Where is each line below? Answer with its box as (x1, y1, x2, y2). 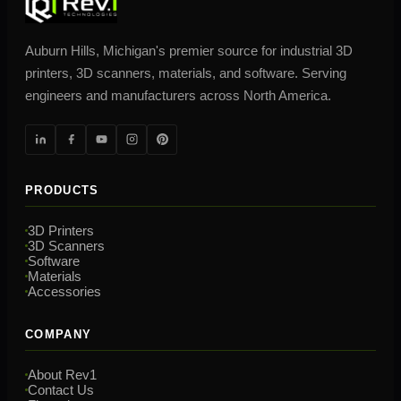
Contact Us (28, 381, 94, 397)
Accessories (28, 283, 101, 299)
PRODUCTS (25, 183, 99, 197)
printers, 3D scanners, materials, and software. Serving (25, 64, 346, 81)
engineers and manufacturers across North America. (25, 87, 331, 103)
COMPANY (25, 327, 92, 341)
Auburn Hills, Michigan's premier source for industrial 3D (25, 42, 353, 58)
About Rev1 (28, 366, 97, 382)
